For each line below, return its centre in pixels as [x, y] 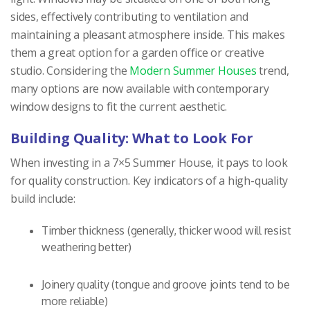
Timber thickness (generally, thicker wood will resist [166, 230]
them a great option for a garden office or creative [137, 52]
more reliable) [75, 301]
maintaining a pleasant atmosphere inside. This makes [148, 34]
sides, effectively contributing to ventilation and [130, 16]
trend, [273, 70]
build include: [43, 198]
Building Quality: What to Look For [132, 138]
